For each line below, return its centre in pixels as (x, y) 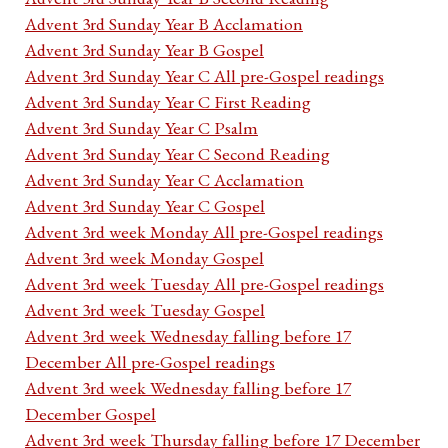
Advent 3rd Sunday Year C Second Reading (177, 154)
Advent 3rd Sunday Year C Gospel (145, 206)
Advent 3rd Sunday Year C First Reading (168, 102)
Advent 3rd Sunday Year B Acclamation (164, 24)
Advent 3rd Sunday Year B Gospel (144, 50)
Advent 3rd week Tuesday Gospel (145, 310)
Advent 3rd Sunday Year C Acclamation (164, 180)
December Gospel (90, 414)
